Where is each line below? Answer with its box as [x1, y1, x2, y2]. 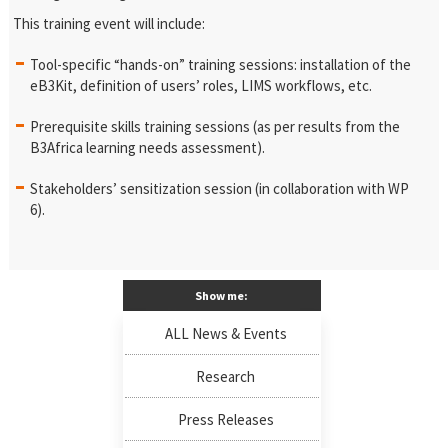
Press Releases [177, 410, 274, 429]
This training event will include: [13, 14, 206, 33]
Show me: [195, 288, 249, 303]
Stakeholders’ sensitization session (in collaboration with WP [30, 179, 410, 198]
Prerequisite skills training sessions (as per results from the [30, 117, 401, 136]
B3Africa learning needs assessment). [30, 138, 266, 157]
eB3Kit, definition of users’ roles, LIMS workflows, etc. [30, 76, 373, 95]
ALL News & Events [164, 324, 287, 343]
